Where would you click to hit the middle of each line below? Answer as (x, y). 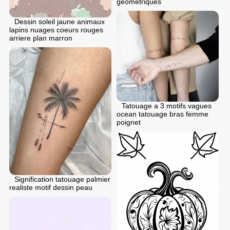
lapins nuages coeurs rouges (56, 30)
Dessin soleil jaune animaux (60, 21)
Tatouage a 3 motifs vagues (167, 106)
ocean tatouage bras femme (162, 114)
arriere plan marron (41, 38)
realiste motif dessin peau (51, 187)
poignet (129, 122)
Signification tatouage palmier (62, 179)
